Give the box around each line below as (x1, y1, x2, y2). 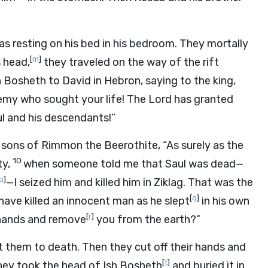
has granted (172, 93, 233, 106)
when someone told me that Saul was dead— (23, 157, 243, 170)
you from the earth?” (94, 213, 200, 226)
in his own (199, 194, 249, 208)
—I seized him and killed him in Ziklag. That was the (6, 176, 253, 189)
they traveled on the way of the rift (41, 56, 219, 69)
